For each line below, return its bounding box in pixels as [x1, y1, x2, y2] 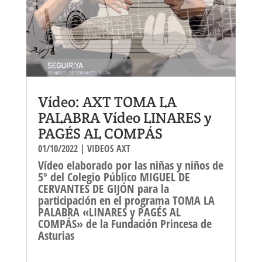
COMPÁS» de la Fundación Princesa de [37, 215, 212, 232]
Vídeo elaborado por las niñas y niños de [37, 157, 223, 173]
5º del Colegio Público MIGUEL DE [37, 168, 190, 185]
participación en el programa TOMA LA [37, 192, 215, 208]
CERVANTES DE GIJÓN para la [37, 180, 169, 196]
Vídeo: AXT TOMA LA [37, 92, 177, 111]
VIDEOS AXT [87, 142, 130, 155]
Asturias [37, 227, 74, 243]
